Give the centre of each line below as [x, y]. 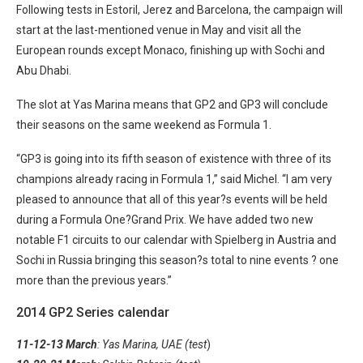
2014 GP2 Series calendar [93, 312]
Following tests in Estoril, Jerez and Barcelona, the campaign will [179, 10]
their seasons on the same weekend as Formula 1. [144, 125]
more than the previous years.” [94, 280]
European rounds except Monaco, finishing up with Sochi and [171, 50]
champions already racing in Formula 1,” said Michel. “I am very [174, 179]
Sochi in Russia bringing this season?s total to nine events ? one [177, 260]
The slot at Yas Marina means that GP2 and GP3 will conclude [172, 105]
